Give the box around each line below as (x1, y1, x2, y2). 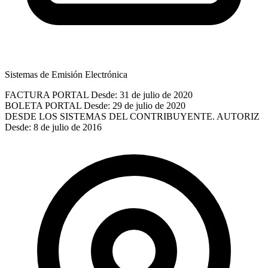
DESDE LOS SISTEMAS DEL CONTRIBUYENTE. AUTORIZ (5, 111, 260, 121)
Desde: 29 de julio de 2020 (84, 100, 185, 111)
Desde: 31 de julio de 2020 (91, 89, 193, 100)
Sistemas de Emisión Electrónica (5, 69, 127, 80)
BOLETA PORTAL (5, 100, 81, 111)
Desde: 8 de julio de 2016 (5, 121, 102, 132)
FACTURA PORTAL (5, 89, 89, 100)
